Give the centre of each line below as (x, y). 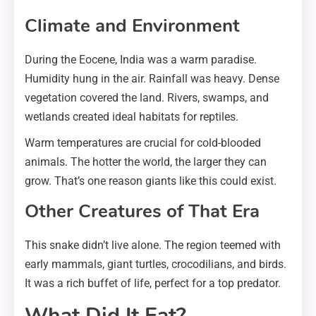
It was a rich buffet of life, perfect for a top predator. (153, 284)
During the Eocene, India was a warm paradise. (141, 60)
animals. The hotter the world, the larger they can (146, 162)
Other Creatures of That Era (142, 212)
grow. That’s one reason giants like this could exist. (151, 181)
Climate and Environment (132, 26)
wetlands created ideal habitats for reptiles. (132, 117)
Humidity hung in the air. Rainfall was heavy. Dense (152, 79)
